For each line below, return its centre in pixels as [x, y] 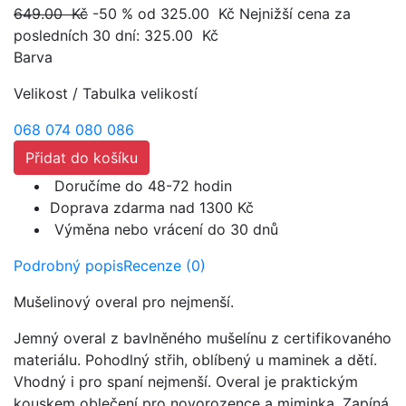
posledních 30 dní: [79, 36]
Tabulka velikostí [140, 94]
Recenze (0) [164, 266]
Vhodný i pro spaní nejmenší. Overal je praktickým [186, 382]
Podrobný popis [68, 266]
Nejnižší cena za [295, 14]
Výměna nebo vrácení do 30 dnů [164, 230]
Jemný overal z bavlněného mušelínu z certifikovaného [203, 338]
